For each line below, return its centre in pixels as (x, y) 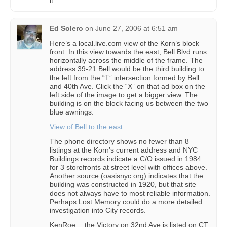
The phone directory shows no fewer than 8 (119, 141)
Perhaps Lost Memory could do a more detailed (126, 202)
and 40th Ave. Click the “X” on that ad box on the (127, 86)
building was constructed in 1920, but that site (123, 184)
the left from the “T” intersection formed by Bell (124, 78)
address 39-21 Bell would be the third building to (127, 69)
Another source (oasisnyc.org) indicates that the (126, 176)
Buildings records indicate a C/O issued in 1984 (125, 159)
